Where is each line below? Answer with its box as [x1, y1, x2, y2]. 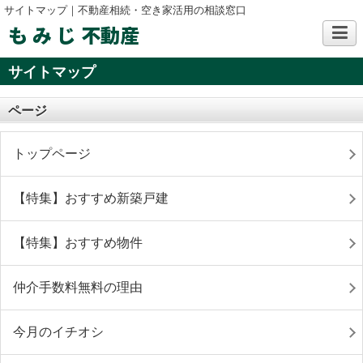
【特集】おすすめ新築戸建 [13, 191, 169, 205]
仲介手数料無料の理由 [13, 280, 143, 294]
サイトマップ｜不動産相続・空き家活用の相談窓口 [4, 4, 246, 16]
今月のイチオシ [13, 325, 104, 339]
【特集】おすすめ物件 [13, 236, 143, 250]
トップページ [13, 147, 91, 160]
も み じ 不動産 [8, 20, 139, 49]
